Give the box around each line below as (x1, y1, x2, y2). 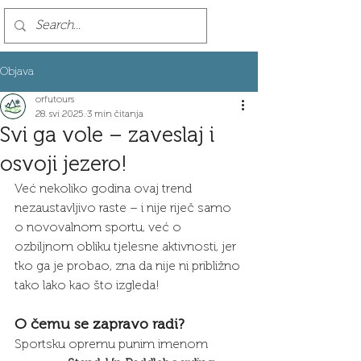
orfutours (35, 93, 74, 105)
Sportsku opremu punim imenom (15, 336, 211, 351)
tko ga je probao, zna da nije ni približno (15, 258, 243, 273)
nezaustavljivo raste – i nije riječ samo (15, 200, 234, 215)
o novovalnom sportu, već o (15, 219, 185, 234)
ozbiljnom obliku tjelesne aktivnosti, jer (15, 239, 239, 254)
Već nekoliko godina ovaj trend (15, 180, 195, 196)
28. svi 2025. (35, 108, 85, 119)
